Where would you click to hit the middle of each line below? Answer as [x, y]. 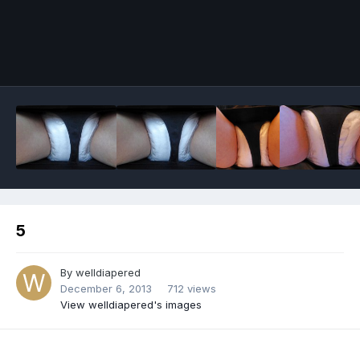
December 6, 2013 [106, 289]
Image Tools [293, 57]
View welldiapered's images [131, 305]
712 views [192, 289]
